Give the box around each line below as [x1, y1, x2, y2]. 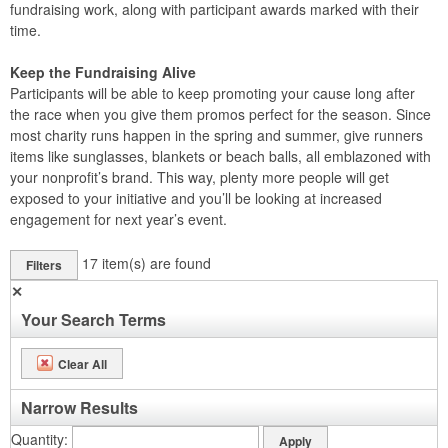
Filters [26, 256, 62, 274]
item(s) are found [102, 252, 211, 273]
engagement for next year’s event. [10, 209, 227, 229]
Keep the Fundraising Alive [10, 62, 196, 82]
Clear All [58, 354, 107, 373]
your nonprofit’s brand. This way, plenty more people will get [10, 167, 389, 187]
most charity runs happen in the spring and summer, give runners [10, 125, 423, 145]
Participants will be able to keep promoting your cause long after [10, 83, 415, 103]
